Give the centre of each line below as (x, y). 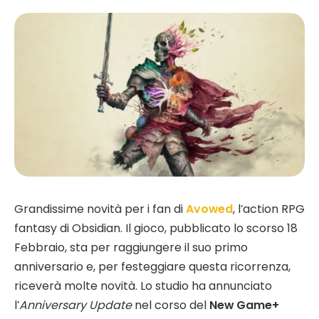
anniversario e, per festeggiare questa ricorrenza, (152, 266)
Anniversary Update (75, 305)
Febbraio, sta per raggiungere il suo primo (131, 247)
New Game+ (244, 305)
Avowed (209, 209)
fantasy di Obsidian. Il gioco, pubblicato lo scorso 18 (156, 228)
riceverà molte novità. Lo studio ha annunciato (143, 286)
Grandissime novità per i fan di (100, 209)
